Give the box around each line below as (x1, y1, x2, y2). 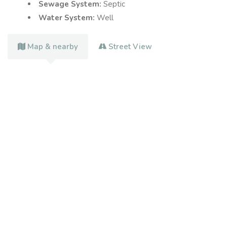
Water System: (39, 12, 97, 23)
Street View (108, 41, 152, 52)
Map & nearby (27, 41, 78, 52)
